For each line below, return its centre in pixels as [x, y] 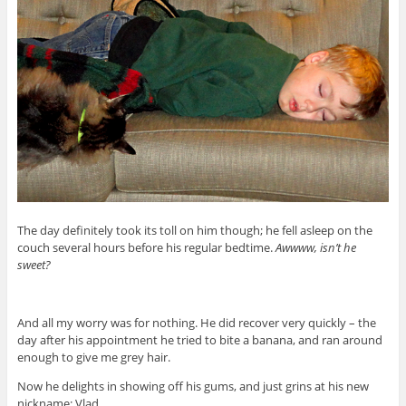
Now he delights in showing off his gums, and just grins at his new [193, 386]
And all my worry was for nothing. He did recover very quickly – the [196, 322]
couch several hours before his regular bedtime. [146, 247]
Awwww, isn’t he [315, 247]
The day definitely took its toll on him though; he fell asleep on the [194, 230]
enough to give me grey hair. [93, 357]
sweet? [34, 264]
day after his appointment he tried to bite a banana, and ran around [199, 339]
